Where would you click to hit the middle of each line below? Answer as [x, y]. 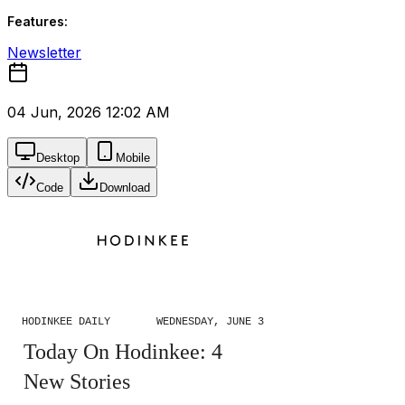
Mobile [133, 158]
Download [125, 188]
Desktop [58, 158]
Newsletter [44, 52]
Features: [38, 21]
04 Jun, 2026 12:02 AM [89, 112]
